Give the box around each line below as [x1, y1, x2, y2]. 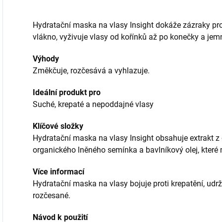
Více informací [33, 167, 84, 176]
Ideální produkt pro [33, 88, 101, 97]
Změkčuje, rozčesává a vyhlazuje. [33, 66, 150, 75]
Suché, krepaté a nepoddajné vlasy [33, 100, 154, 109]
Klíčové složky [33, 121, 83, 131]
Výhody [33, 54, 59, 63]
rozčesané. [33, 191, 70, 200]
